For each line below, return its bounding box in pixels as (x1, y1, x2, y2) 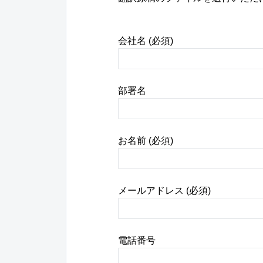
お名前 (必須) (118, 135, 173, 146)
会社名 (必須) (118, 35, 173, 46)
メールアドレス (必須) (118, 185, 211, 195)
